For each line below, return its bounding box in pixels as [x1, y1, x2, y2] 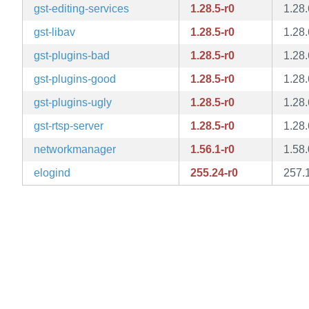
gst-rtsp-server [34, 120, 103, 132]
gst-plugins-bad [34, 50, 110, 62]
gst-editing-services [34, 3, 129, 15]
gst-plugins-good [34, 73, 116, 86]
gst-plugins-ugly [34, 97, 112, 109]
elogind [34, 167, 70, 179]
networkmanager [34, 143, 116, 156]
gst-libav [34, 26, 75, 39]
